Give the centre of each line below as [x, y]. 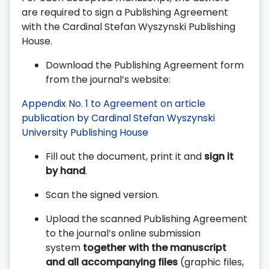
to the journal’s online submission [123, 233]
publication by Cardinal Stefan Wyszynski [118, 118]
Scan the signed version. [102, 195]
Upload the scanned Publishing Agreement [147, 219]
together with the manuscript [155, 247]
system [64, 247]
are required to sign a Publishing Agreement [125, 12]
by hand [65, 171]
